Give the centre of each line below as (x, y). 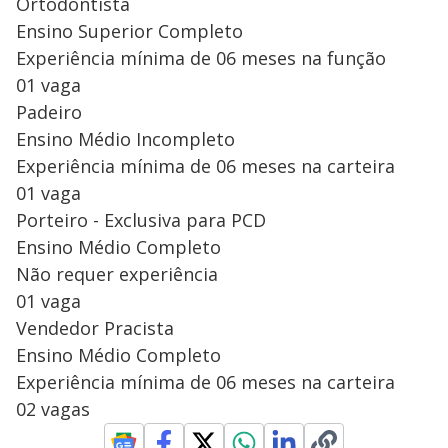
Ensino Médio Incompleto (125, 138)
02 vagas (53, 408)
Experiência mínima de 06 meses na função (201, 57)
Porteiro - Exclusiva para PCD (141, 219)
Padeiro (49, 111)
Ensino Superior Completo (129, 30)
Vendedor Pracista (95, 327)
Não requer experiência (117, 273)
